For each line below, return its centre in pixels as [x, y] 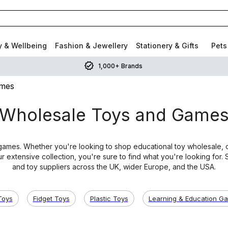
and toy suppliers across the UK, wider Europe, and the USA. [114, 167]
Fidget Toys [51, 198]
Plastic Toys [109, 198]
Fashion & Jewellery [91, 46]
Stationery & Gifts [167, 46]
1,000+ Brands [120, 66]
